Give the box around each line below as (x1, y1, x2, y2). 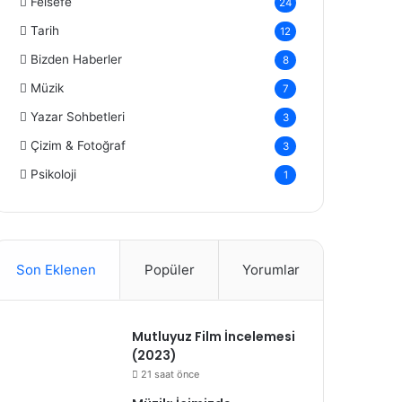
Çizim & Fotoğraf (31, 137, 127, 153)
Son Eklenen (16, 260, 97, 278)
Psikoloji (31, 166, 77, 181)
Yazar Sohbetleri (31, 109, 126, 124)
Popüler (144, 260, 195, 278)
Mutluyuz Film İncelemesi (132, 327, 296, 345)
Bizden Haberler (31, 51, 123, 66)
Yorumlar (241, 260, 300, 278)
